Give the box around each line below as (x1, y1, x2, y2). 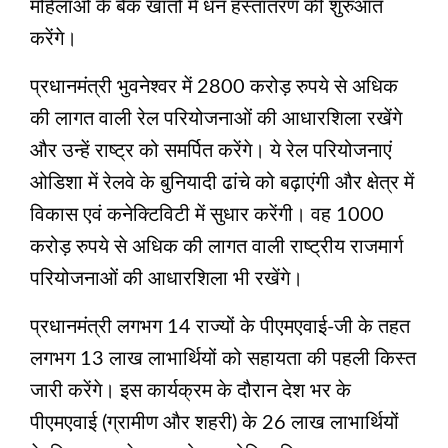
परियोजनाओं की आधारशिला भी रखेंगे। (30, 268, 303, 289)
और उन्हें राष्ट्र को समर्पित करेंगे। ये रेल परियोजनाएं (30, 140, 392, 161)
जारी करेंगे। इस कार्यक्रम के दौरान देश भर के (30, 380, 351, 401)
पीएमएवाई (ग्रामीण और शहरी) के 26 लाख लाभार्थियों (30, 412, 399, 433)
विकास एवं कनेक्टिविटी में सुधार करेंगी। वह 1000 (30, 204, 384, 225)
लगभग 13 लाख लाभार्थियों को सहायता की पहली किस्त (30, 348, 416, 369)
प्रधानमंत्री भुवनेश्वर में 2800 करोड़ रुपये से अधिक (30, 76, 398, 97)
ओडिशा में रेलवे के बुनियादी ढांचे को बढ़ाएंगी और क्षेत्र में (30, 172, 414, 193)
